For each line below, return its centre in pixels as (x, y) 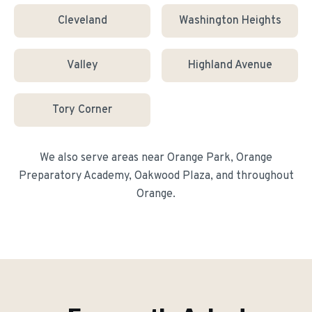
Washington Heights (230, 21)
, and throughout (252, 176)
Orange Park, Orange (220, 158)
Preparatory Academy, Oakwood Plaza (114, 176)
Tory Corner (82, 110)
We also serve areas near (103, 158)
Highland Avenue (230, 65)
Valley (82, 65)
